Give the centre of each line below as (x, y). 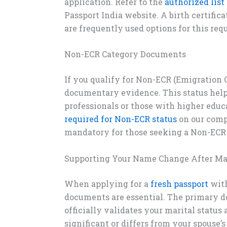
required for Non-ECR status (121, 119)
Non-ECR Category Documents (125, 54)
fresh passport (179, 183)
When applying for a (107, 183)
